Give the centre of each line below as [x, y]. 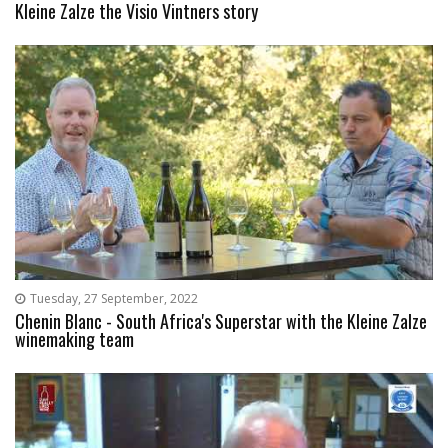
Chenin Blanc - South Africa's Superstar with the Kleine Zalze [221, 321]
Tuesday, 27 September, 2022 [113, 299]
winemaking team [74, 339]
